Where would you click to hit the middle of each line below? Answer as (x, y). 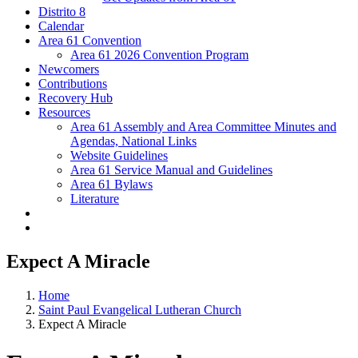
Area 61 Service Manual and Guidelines (171, 170)
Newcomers (69, 70)
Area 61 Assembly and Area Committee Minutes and (203, 127)
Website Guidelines (119, 156)
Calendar (61, 26)
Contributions (73, 84)
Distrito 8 (62, 12)
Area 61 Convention (90, 41)
